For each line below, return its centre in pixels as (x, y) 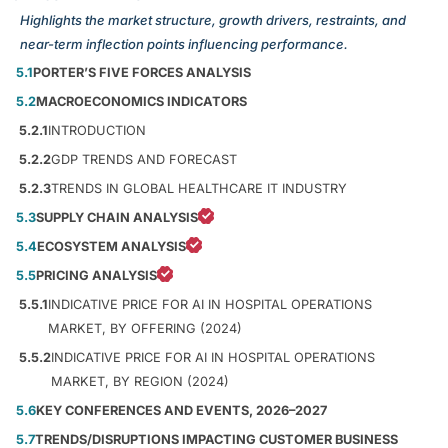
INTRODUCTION (97, 130)
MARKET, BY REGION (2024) (140, 381)
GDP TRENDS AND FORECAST (144, 159)
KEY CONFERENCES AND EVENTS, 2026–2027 (181, 410)
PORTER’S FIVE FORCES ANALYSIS (142, 72)
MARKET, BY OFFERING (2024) (145, 328)
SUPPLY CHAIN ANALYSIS (117, 217)
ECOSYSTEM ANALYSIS (111, 246)
